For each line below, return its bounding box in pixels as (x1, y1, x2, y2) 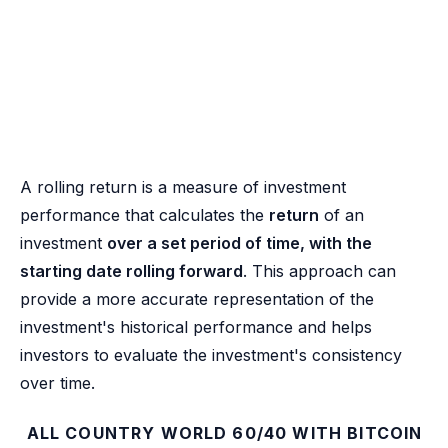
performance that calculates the (20, 204, 269, 225)
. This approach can (243, 260, 396, 281)
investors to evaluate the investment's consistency (20, 344, 402, 365)
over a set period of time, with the (107, 232, 372, 253)
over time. (20, 372, 95, 393)
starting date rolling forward (20, 260, 243, 281)
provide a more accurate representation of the (20, 288, 374, 309)
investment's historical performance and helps (20, 316, 372, 337)
